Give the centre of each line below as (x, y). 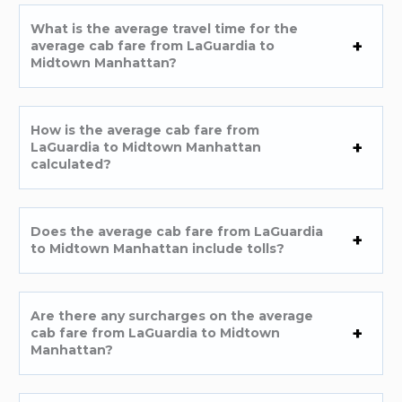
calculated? (71, 165)
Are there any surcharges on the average (172, 316)
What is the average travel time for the (165, 29)
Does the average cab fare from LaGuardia (177, 232)
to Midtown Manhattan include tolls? (158, 249)
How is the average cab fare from (145, 131)
